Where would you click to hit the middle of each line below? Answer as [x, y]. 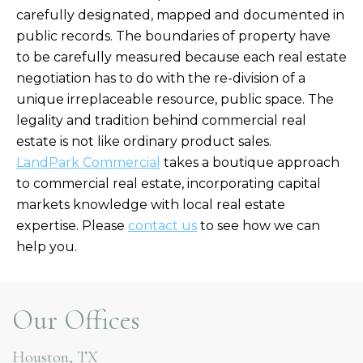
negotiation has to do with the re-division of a [161, 78]
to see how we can [258, 225]
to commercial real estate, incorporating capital [169, 183]
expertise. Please [72, 225]
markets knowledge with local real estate [151, 204]
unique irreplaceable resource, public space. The [175, 99]
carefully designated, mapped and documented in [180, 15]
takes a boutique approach [250, 162]
